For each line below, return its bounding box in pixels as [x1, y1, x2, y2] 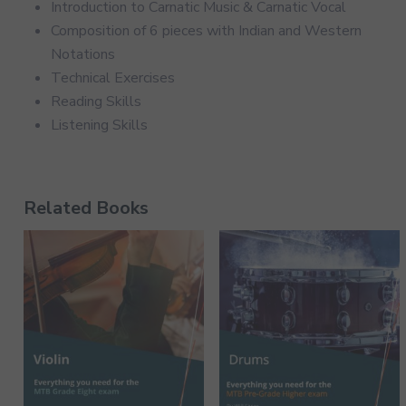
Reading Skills [51, 91, 141, 111]
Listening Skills [51, 114, 148, 135]
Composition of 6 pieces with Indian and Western [51, 20, 362, 41]
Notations [51, 43, 115, 64]
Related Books [24, 195, 149, 220]
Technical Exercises [51, 67, 175, 88]
